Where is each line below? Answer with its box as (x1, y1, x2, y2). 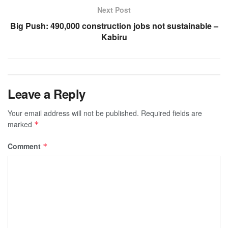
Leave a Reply (8, 84, 85, 102)
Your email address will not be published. (8, 107, 139, 118)
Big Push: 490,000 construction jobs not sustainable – (10, 19, 218, 32)
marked (8, 119, 34, 129)
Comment (8, 140, 43, 151)
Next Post (97, 4, 131, 15)
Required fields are (141, 107, 202, 118)
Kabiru (101, 31, 127, 43)
